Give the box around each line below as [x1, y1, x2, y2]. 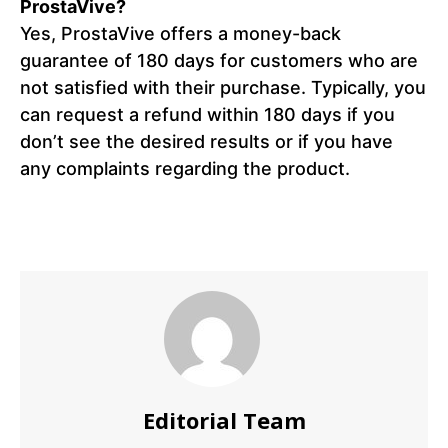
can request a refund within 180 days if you [20, 104, 395, 126]
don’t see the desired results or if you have [20, 131, 393, 153]
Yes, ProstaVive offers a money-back [20, 23, 341, 45]
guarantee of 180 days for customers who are [20, 50, 418, 72]
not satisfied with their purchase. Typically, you [20, 77, 426, 99]
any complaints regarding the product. [20, 158, 350, 180]
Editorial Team [142, 405, 306, 436]
